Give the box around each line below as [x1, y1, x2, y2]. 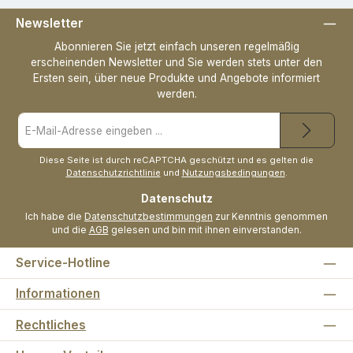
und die [51, 224, 89, 236]
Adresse [18, 139, 58, 152]
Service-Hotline [16, 255, 110, 271]
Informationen [16, 286, 100, 302]
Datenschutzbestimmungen [84, 210, 213, 223]
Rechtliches [16, 317, 86, 333]
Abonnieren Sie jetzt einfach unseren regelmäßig [54, 40, 299, 54]
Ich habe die [25, 210, 84, 223]
